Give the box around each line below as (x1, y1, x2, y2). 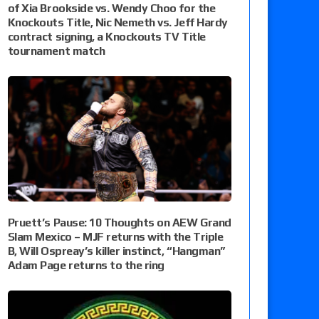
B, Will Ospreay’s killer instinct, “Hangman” (7, 244, 225, 258)
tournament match (7, 43, 105, 58)
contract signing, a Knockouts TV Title (7, 29, 206, 43)
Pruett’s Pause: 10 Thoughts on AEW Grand (7, 215, 231, 229)
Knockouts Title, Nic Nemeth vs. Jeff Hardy (7, 15, 228, 29)
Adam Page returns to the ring (7, 258, 164, 272)
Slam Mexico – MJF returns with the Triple (7, 229, 224, 244)
